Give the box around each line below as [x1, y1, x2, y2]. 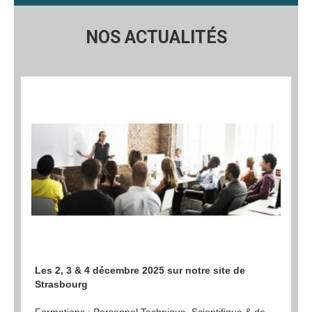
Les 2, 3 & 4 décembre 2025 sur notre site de [35, 265, 245, 276]
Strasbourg [35, 279, 88, 290]
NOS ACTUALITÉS [85, 26, 227, 47]
